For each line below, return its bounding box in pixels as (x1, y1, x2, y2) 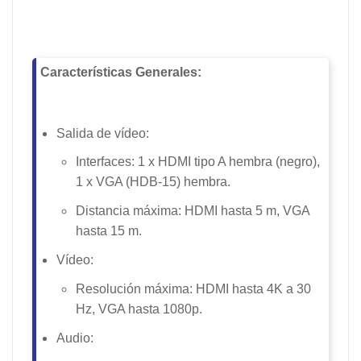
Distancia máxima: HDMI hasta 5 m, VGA (76, 204, 309, 218)
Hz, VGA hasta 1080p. (76, 301, 202, 316)
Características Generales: (40, 64, 201, 79)
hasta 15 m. (76, 224, 142, 239)
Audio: (56, 330, 93, 345)
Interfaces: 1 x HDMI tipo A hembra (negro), (76, 155, 320, 169)
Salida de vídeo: (56, 126, 149, 140)
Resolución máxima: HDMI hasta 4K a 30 (76, 281, 311, 296)
